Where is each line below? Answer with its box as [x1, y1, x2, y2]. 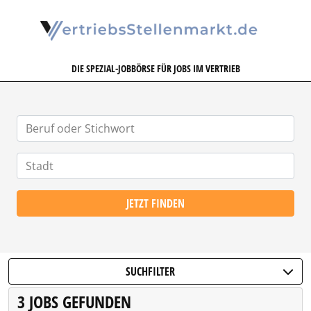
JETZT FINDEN [126, 196, 185, 211]
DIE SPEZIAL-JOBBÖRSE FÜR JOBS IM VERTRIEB [71, 62, 240, 75]
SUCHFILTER [125, 264, 175, 279]
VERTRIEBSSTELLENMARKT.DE [149, 3, 305, 22]
